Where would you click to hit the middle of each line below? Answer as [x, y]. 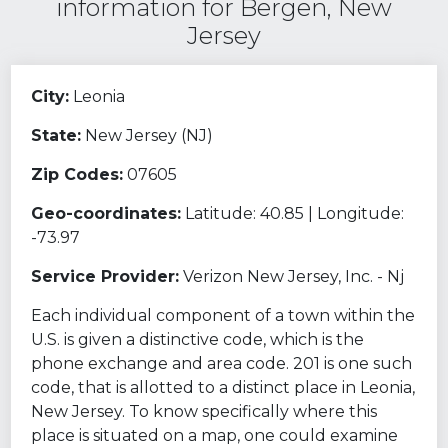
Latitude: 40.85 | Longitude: [295, 213]
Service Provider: [105, 276]
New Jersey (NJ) [149, 135]
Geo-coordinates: [106, 213]
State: [56, 135]
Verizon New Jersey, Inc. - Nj [294, 276]
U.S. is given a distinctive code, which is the [198, 339]
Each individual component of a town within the [223, 315]
